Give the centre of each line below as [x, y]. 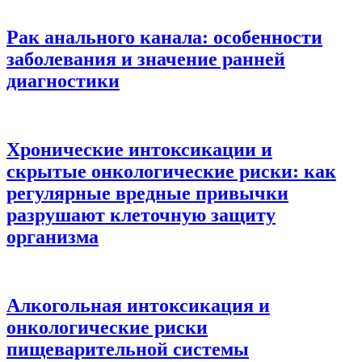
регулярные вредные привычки [147, 193]
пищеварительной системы [128, 349]
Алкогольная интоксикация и [138, 305]
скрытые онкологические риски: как [171, 171]
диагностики [63, 81]
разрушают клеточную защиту [141, 215]
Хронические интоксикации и [139, 149]
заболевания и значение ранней [146, 59]
